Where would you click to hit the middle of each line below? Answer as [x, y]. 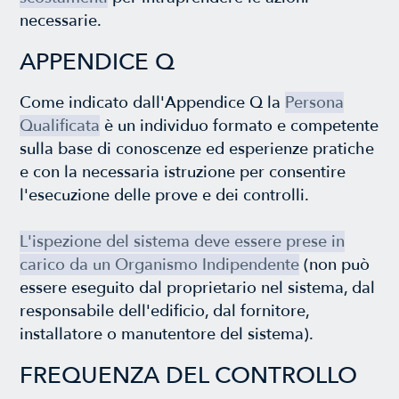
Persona [315, 102]
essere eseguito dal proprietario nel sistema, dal [198, 287]
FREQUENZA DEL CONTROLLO [189, 375]
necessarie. [61, 20]
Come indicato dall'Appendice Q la [153, 102]
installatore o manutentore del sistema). [167, 334]
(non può [335, 264]
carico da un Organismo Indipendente [160, 264]
